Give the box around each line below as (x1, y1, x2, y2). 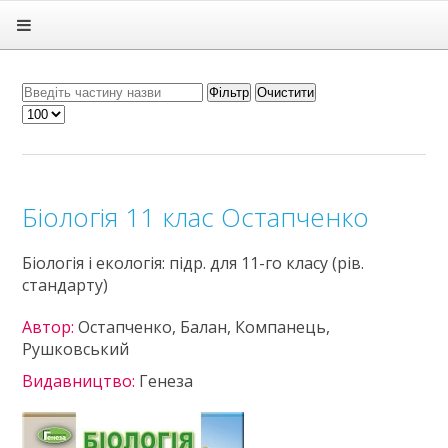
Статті (20, 112, 70, 134)
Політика (20, 182, 92, 204)
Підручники (39, 42, 131, 64)
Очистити (257, 85, 315, 100)
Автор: (22, 316, 79, 338)
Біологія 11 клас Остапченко (22, 199, 370, 235)
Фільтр (209, 85, 250, 100)
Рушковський (22, 338, 130, 360)
